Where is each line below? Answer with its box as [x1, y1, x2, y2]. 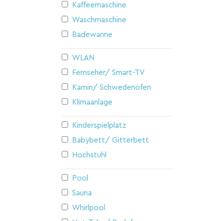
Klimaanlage [72, 98, 112, 106]
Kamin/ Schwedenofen [72, 83, 151, 91]
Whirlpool [72, 204, 105, 212]
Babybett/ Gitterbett [72, 136, 149, 144]
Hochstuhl [72, 151, 107, 159]
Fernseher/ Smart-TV [72, 69, 145, 76]
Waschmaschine [72, 16, 126, 24]
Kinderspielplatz [72, 121, 126, 129]
